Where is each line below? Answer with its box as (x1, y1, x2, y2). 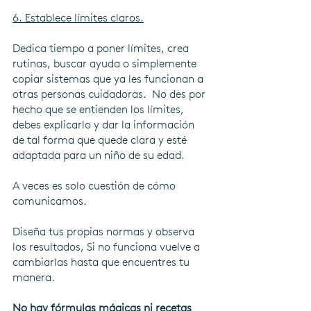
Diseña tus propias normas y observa (12, 224, 197, 238)
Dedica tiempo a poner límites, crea (12, 41, 192, 55)
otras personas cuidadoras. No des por (12, 87, 208, 101)
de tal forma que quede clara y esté (12, 133, 190, 146)
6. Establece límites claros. (12, 10, 144, 24)
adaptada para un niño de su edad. (12, 148, 187, 162)
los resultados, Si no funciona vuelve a (12, 239, 203, 253)
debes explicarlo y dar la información (12, 117, 197, 131)
